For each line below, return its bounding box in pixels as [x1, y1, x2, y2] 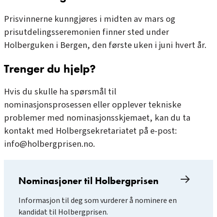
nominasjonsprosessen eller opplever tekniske [4, 98, 181, 111]
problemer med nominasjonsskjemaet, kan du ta [4, 111, 190, 124]
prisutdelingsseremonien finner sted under [4, 26, 169, 39]
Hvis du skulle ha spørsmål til [4, 85, 116, 98]
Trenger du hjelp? [4, 61, 96, 76]
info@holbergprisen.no [4, 138, 93, 151]
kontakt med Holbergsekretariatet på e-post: [4, 124, 179, 138]
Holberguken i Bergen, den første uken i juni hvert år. [4, 39, 206, 52]
